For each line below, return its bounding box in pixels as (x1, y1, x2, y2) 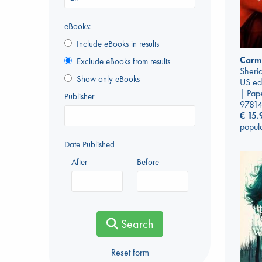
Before (137, 156, 159, 168)
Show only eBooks (72, 73, 140, 85)
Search (118, 216, 153, 232)
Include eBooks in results (72, 38, 159, 50)
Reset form (111, 246, 149, 259)
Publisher (64, 91, 94, 103)
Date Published (64, 139, 115, 151)
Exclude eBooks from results (72, 56, 170, 68)
